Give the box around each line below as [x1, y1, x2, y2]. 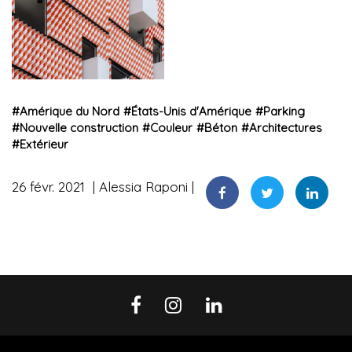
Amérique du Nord [20, 104, 119, 119]
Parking [263, 104, 305, 119]
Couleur [150, 120, 192, 136]
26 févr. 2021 [12, 178, 89, 196]
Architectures [249, 120, 322, 136]
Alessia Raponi [99, 178, 188, 196]
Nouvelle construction [20, 120, 138, 136]
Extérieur [20, 137, 68, 152]
